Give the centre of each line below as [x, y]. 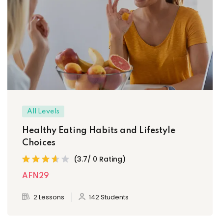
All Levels [43, 111]
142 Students [109, 197]
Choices [39, 143]
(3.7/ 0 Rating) [100, 159]
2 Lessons [49, 197]
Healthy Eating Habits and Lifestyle [99, 130]
